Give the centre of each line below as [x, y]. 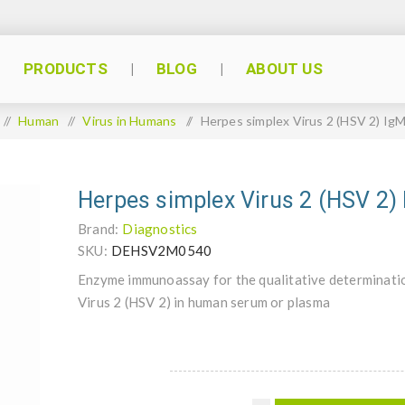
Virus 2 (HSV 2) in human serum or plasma [204, 302]
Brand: [99, 229]
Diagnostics [160, 229]
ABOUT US [284, 69]
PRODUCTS [66, 69]
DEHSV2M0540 [162, 250]
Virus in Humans [130, 121]
